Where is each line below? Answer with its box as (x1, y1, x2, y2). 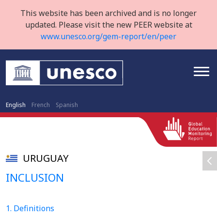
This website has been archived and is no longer (20, 8, 197, 18)
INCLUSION (6, 170, 64, 185)
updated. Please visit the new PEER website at (25, 19, 192, 30)
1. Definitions (6, 203, 54, 214)
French (31, 101, 50, 109)
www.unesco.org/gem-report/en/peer (41, 31, 176, 42)
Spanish (56, 101, 78, 109)
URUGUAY (23, 152, 69, 165)
